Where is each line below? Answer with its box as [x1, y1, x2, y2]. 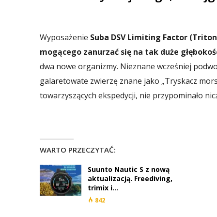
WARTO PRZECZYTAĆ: [40, 145, 116, 155]
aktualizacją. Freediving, [88, 174, 172, 183]
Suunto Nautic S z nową [88, 165, 170, 174]
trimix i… [88, 183, 118, 192]
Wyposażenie [40, 32, 90, 43]
